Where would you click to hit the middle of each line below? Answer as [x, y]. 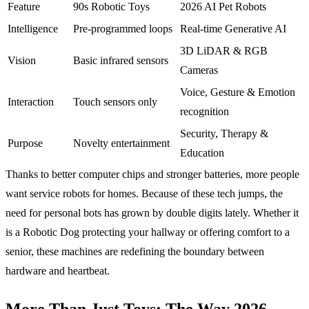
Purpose [25, 143]
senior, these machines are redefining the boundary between [135, 251]
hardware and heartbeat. [58, 270]
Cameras [199, 70]
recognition [205, 111]
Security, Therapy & [224, 133]
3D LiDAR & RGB [224, 50]
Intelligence [33, 28]
